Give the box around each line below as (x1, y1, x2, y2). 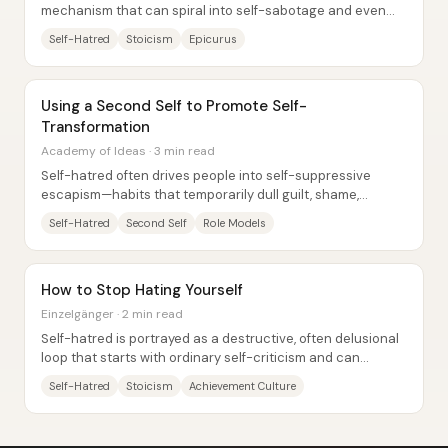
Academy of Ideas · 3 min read (41, 143, 215, 159)
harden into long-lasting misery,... (41, 368, 246, 385)
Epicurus (189, 32, 237, 46)
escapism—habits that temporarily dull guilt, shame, (41, 186, 359, 203)
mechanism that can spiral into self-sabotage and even (41, 2, 386, 19)
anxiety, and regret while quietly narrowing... (41, 205, 311, 222)
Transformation (41, 117, 150, 137)
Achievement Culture (189, 379, 296, 393)
